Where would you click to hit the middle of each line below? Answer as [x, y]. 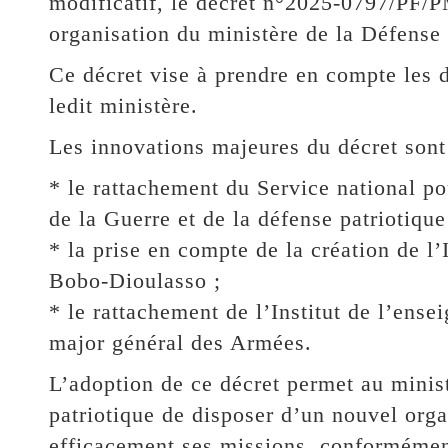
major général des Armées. [180, 342]
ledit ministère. [123, 105]
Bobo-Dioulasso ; [134, 280]
